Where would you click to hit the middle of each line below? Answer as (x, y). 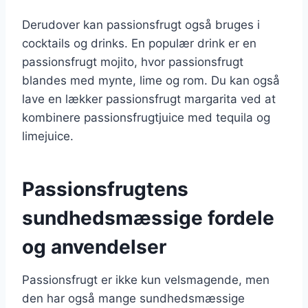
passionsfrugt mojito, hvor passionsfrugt (133, 62)
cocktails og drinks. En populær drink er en (139, 43)
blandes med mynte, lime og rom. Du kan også (151, 80)
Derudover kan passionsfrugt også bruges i (141, 24)
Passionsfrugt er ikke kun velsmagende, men (146, 279)
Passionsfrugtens (105, 189)
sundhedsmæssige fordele (148, 218)
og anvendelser (94, 246)
